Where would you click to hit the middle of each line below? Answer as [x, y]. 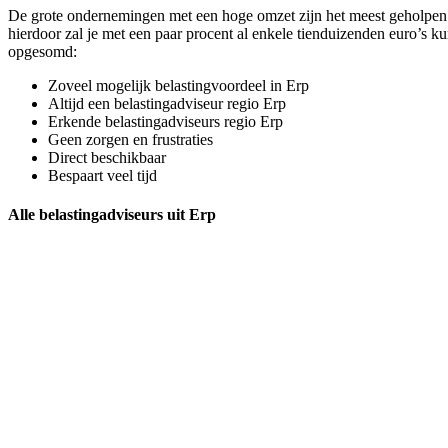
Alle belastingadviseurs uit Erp [112, 214]
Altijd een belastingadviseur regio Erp [167, 103]
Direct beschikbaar [107, 157]
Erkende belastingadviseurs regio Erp [165, 121]
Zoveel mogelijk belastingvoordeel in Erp [178, 85]
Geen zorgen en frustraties [130, 139]
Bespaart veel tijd [102, 175]
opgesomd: [42, 51]
